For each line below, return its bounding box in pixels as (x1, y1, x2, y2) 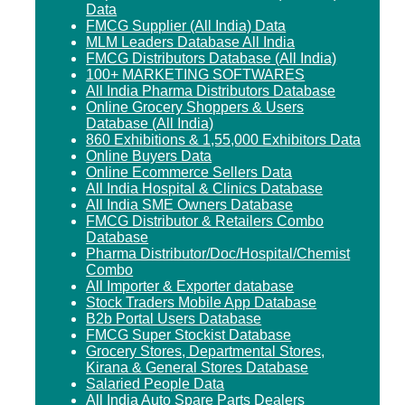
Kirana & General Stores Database (86, 359, 309, 375)
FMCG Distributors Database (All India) (86, 50, 337, 66)
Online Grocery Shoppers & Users (86, 99, 305, 115)
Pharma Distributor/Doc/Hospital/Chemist (86, 245, 351, 261)
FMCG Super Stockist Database (86, 326, 292, 343)
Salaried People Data (86, 375, 225, 391)
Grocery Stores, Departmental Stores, (86, 343, 325, 359)
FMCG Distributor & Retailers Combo (86, 212, 325, 229)
